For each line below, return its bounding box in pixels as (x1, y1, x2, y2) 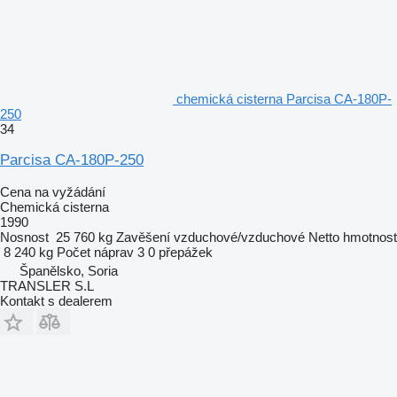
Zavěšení (116, 229, 170, 245)
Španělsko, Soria (19, 262, 118, 278)
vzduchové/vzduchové (174, 229, 305, 245)
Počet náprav (57, 244, 134, 260)
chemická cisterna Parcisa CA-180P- (176, 90, 392, 106)
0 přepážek (148, 244, 213, 260)
